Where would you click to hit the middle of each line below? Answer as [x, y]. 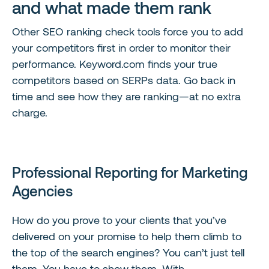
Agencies [42, 191]
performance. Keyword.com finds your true [115, 64]
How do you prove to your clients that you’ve [119, 220]
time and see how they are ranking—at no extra [126, 96]
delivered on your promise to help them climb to [127, 236]
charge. [30, 113]
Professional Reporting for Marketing [130, 172]
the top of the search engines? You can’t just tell [128, 252]
